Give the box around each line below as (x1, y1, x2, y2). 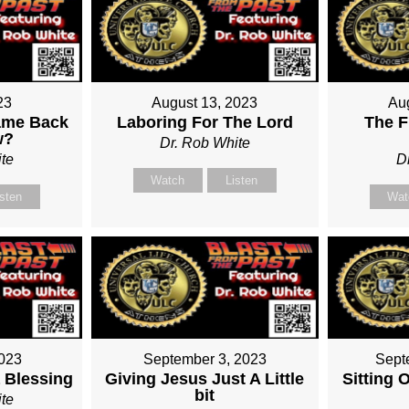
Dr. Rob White (159, 135, 250, 152)
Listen (225, 173, 258, 188)
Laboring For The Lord (116, 113, 293, 132)
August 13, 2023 (152, 95, 258, 111)
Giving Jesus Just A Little (105, 370, 305, 389)
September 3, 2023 (142, 351, 267, 368)
